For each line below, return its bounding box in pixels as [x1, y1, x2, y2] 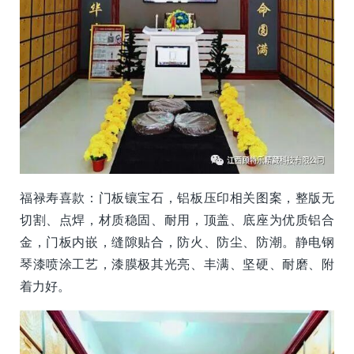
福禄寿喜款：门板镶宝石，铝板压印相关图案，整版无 [20, 190, 334, 206]
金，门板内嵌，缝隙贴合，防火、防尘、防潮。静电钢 [20, 234, 334, 250]
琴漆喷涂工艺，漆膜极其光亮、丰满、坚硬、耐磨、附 [20, 256, 334, 273]
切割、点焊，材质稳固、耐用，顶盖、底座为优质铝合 [20, 212, 334, 228]
